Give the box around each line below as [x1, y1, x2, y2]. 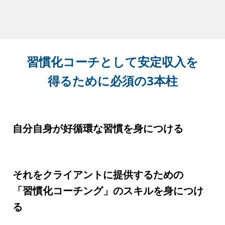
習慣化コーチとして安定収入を [27, 47, 198, 64]
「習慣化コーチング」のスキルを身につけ [13, 177, 203, 191]
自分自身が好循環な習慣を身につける [13, 115, 183, 129]
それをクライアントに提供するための [13, 161, 183, 175]
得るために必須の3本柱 [47, 66, 178, 83]
